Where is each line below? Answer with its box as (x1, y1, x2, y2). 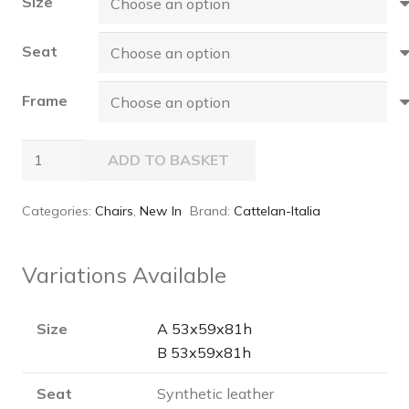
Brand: (189, 202, 234, 219)
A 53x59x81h (157, 319, 252, 338)
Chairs (95, 202, 133, 219)
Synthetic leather (157, 383, 274, 403)
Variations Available (22, 260, 226, 288)
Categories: (22, 202, 95, 219)
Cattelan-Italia (233, 202, 320, 219)
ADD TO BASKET (108, 150, 230, 169)
